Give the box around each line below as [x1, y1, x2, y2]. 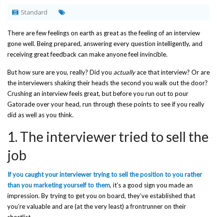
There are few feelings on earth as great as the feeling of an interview [7, 29, 200, 37]
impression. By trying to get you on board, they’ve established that [7, 192, 195, 200]
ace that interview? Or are [135, 68, 210, 76]
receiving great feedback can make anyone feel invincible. [7, 50, 168, 58]
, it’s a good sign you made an [110, 181, 193, 189]
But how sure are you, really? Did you [7, 68, 113, 76]
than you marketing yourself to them [7, 181, 110, 189]
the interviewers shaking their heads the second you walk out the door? [7, 79, 208, 87]
